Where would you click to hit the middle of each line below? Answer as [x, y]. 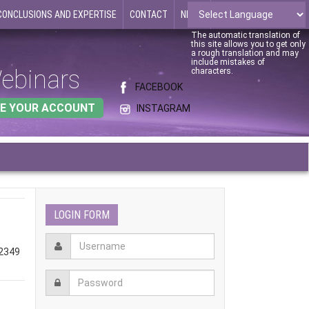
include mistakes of [228, 62]
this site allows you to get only [248, 44]
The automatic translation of [246, 35]
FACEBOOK [159, 87]
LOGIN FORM [82, 215]
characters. [212, 71]
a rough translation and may [245, 53]
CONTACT [149, 14]
